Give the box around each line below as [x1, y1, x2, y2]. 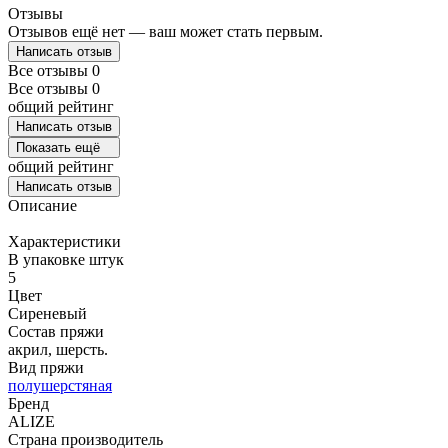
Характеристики [8, 232, 121, 250]
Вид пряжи [8, 358, 84, 376]
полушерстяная [8, 376, 112, 394]
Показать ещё [16, 139, 100, 155]
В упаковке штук [8, 250, 124, 268]
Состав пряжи [8, 322, 104, 340]
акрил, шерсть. [8, 340, 108, 358]
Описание [8, 196, 77, 214]
